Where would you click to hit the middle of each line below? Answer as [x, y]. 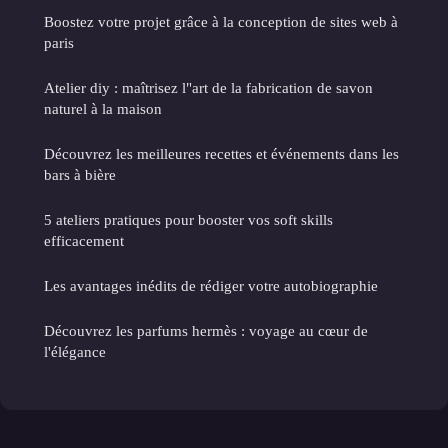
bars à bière [80, 175]
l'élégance [75, 352]
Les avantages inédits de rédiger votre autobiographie [211, 286]
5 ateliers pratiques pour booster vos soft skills [188, 220]
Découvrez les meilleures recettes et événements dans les [221, 154]
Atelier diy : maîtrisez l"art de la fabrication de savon [208, 88]
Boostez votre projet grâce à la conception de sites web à [221, 22]
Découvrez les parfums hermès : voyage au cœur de [206, 331]
